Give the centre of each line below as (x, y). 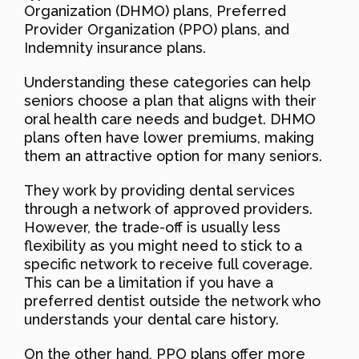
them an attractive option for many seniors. (173, 155)
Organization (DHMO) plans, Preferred (155, 10)
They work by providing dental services (159, 190)
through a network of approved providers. (168, 208)
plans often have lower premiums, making (169, 137)
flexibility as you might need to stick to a (163, 245)
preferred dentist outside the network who (172, 301)
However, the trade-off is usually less (152, 227)
